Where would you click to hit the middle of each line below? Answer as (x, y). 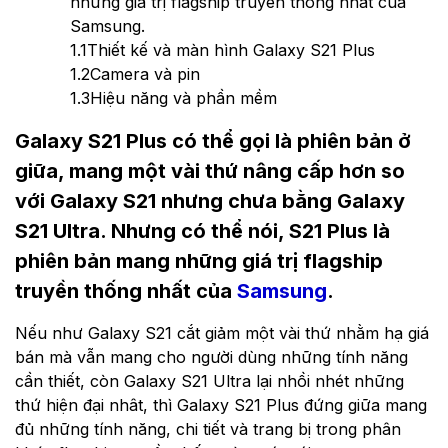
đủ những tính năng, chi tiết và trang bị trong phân (208, 429)
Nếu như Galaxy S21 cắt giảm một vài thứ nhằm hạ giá (222, 333)
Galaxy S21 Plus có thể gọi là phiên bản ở (213, 141)
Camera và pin (145, 73)
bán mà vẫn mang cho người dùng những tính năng (211, 357)
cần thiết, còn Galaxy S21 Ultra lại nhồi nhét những (209, 381)
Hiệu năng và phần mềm (183, 97)
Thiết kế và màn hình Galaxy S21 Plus (231, 49)
